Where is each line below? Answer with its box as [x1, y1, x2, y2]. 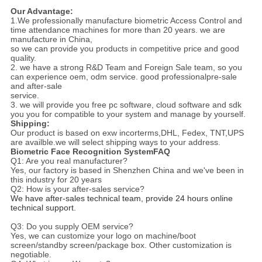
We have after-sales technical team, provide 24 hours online [10, 194, 233, 204]
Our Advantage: [10, 6, 73, 16]
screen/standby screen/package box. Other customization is [10, 240, 232, 250]
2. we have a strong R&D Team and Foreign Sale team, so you [10, 63, 242, 73]
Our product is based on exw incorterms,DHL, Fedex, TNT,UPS [10, 128, 244, 138]
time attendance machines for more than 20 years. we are [10, 25, 225, 35]
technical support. [10, 203, 76, 213]
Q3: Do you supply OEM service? [10, 222, 133, 232]
